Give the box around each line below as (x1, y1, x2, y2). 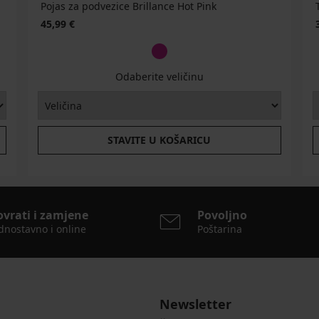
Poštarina (197, 222, 242, 236)
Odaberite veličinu (115, 70, 204, 84)
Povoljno (197, 207, 247, 224)
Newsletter (159, 296, 231, 313)
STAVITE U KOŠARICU (108, 133, 211, 147)
